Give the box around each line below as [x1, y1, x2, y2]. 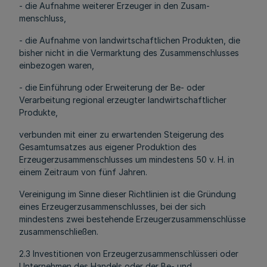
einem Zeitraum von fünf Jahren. [19, 167, 147, 177]
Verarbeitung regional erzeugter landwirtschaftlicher [19, 95, 226, 105]
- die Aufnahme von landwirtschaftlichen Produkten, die [19, 35, 240, 45]
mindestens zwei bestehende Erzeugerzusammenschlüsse [19, 214, 246, 224]
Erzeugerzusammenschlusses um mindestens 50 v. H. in [19, 154, 234, 164]
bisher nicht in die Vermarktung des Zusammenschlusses [19, 48, 239, 58]
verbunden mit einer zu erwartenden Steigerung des [19, 129, 224, 139]
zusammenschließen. [19, 226, 98, 237]
